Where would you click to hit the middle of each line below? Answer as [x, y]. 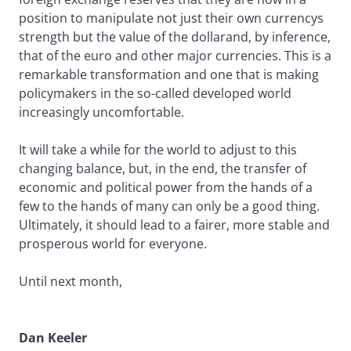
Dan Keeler [53, 338]
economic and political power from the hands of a [166, 188]
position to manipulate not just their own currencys [171, 18]
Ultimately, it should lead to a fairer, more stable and [174, 225]
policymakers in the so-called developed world [155, 94]
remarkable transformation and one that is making [169, 75]
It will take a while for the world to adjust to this [158, 150]
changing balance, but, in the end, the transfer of [163, 169]
